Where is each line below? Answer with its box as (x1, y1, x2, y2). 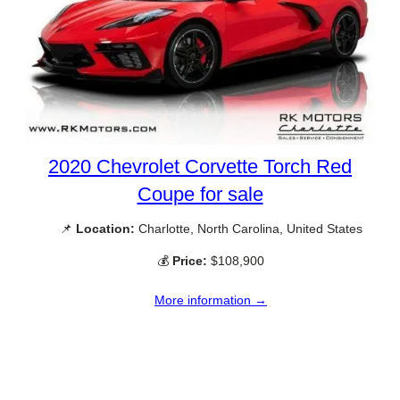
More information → (154, 292, 267, 307)
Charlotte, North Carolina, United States (134, 221, 362, 237)
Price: (172, 253, 207, 268)
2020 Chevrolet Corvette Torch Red (48, 155, 352, 179)
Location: (75, 221, 135, 237)
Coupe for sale (137, 183, 263, 206)
